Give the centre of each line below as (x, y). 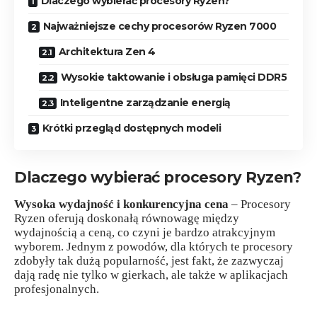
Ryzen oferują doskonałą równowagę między (127, 219)
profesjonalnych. (57, 289)
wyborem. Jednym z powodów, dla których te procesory (154, 247)
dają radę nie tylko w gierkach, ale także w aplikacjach (151, 275)
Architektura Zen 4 (107, 51)
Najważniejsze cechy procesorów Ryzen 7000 (159, 26)
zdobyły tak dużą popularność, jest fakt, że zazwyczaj (149, 261)
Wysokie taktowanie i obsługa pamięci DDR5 (173, 77)
